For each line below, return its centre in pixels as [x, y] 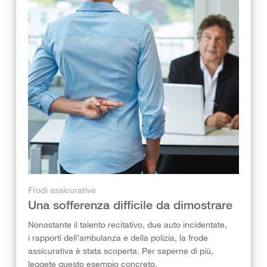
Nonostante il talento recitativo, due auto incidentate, [128, 224]
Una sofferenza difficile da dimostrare [130, 205]
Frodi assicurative [62, 190]
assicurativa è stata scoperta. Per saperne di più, [121, 251]
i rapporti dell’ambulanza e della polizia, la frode [118, 237]
